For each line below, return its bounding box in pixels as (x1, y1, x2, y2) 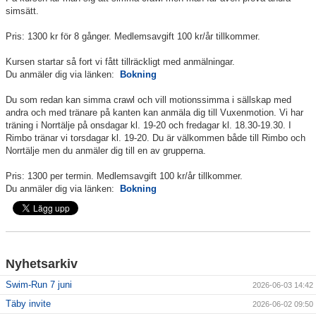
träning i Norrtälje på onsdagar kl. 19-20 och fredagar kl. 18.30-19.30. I (6, 120, 291, 131)
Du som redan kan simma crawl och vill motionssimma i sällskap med (6, 95, 291, 106)
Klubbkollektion (8, 26, 71, 37)
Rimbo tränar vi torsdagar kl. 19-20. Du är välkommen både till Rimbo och (6, 133, 305, 144)
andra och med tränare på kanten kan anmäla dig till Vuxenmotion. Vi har (6, 107, 303, 119)
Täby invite (6, 298, 51, 310)
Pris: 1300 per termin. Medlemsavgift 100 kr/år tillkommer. (6, 171, 243, 182)
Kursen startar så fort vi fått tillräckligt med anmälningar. (6, 56, 235, 68)
